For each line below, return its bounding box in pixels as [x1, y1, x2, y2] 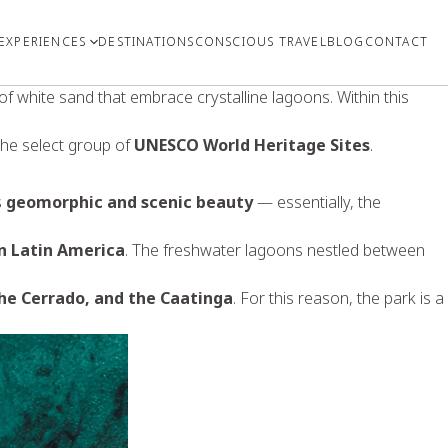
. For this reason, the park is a [233, 286, 444, 309]
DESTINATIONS [98, 33, 195, 51]
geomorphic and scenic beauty [6, 190, 253, 213]
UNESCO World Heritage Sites [134, 133, 370, 156]
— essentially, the [253, 190, 381, 213]
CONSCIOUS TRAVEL [194, 33, 327, 51]
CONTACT [364, 33, 428, 51]
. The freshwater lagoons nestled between [125, 238, 425, 261]
